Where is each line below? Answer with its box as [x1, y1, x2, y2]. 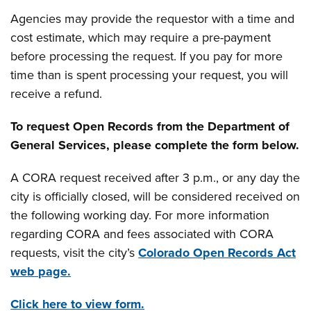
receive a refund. [10, 86, 103, 101]
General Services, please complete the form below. [10, 137, 300, 153]
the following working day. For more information [10, 208, 270, 223]
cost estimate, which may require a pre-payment [10, 30, 271, 45]
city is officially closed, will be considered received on [10, 189, 301, 204]
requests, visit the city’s [10, 245, 139, 260]
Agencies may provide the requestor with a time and [10, 11, 295, 26]
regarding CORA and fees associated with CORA [10, 226, 274, 242]
